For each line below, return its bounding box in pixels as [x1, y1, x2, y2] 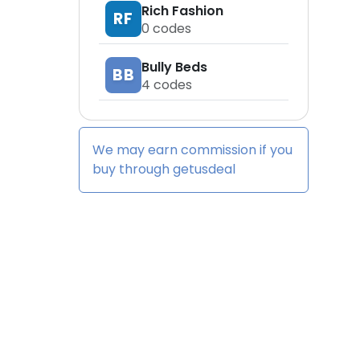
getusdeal [173, 160, 235, 178]
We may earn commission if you [92, 141, 292, 159]
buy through [92, 160, 173, 178]
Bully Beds [141, 57, 207, 76]
